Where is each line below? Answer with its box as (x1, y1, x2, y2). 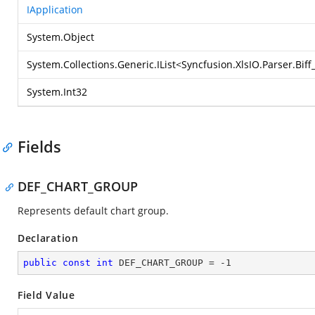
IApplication (27, 3, 83, 16)
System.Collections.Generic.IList (27, 58, 176, 71)
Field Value (18, 288, 75, 302)
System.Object (27, 30, 94, 44)
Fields (18, 136, 61, 157)
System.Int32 (27, 85, 87, 98)
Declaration (18, 231, 79, 245)
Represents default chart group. (18, 204, 169, 217)
